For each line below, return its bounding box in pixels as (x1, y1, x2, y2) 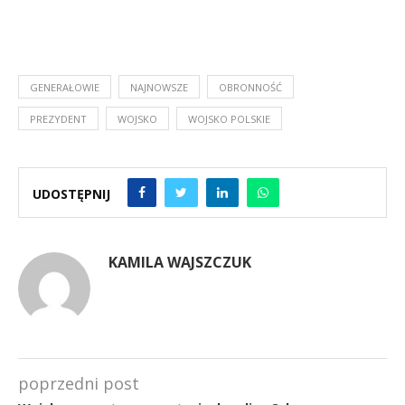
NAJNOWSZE (130, 80, 188, 94)
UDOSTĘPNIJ (33, 185, 110, 202)
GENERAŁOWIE (30, 80, 99, 94)
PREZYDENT (30, 111, 87, 126)
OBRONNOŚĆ (219, 80, 282, 94)
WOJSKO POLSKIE (188, 111, 270, 126)
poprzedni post (18, 372, 139, 394)
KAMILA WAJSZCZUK (108, 251, 251, 272)
